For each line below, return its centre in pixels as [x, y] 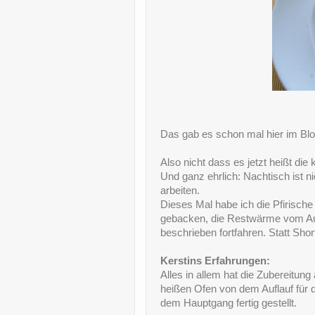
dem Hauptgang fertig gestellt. [229, 303]
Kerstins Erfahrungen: [217, 261]
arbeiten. [180, 191]
